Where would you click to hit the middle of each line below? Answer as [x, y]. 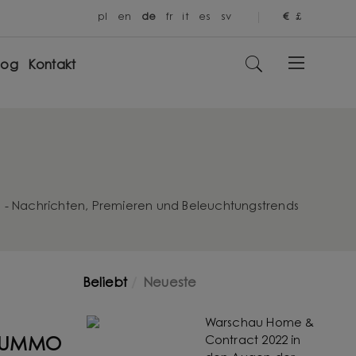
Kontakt [52, 66]
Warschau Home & [259, 324]
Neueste [170, 284]
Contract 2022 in [253, 341]
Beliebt [104, 284]
